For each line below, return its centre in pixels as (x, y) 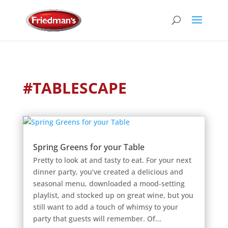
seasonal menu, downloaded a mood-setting (109, 183)
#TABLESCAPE (75, 88)
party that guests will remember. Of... (97, 219)
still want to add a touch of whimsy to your (105, 207)
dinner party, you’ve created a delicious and (108, 172)
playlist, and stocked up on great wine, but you (113, 195)
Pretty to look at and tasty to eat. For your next (112, 160)
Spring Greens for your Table (89, 147)
